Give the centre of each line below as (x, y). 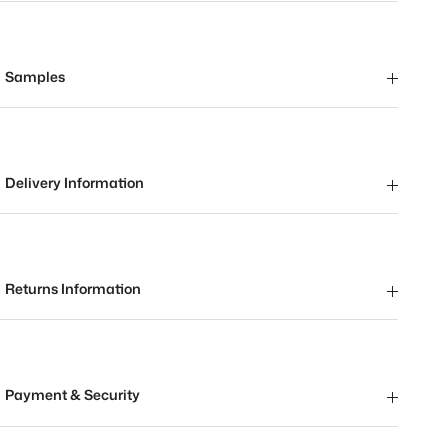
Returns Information (73, 289)
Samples (35, 76)
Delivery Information (75, 183)
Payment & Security (73, 395)
